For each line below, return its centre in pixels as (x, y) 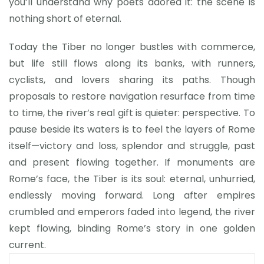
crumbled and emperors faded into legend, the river (132, 212)
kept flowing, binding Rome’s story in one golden (132, 228)
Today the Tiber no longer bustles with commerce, (132, 47)
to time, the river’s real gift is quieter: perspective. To (132, 113)
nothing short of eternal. (65, 19)
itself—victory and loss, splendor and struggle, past (132, 146)
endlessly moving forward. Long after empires (132, 195)
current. (27, 245)
